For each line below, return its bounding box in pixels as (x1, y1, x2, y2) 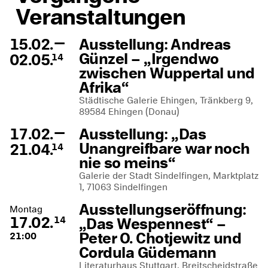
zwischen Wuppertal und (79, 62, 255, 84)
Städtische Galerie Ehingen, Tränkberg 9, (79, 93, 253, 107)
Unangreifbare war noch (79, 138, 250, 159)
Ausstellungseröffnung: (79, 199, 246, 220)
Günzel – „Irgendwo (79, 48, 219, 69)
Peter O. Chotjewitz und (79, 227, 242, 249)
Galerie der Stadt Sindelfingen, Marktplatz (79, 169, 258, 182)
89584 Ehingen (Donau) (79, 105, 179, 118)
